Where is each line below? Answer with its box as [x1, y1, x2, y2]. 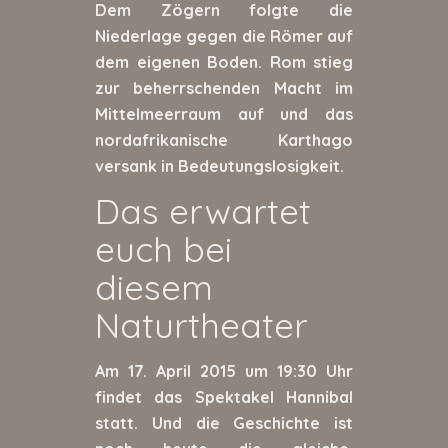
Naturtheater [95, 303, 308, 348]
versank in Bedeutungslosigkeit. [95, 155, 344, 176]
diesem [95, 265, 213, 310]
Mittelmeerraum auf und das [95, 103, 353, 124]
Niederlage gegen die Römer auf [95, 25, 353, 46]
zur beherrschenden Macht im [95, 77, 353, 98]
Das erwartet [95, 189, 311, 234]
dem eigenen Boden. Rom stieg [95, 51, 353, 72]
